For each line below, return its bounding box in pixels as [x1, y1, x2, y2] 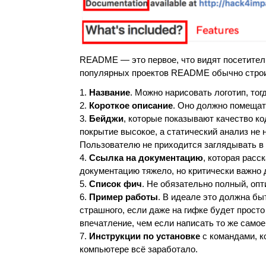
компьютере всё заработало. [80, 243, 198, 254]
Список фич [89, 178, 142, 189]
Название [89, 87, 131, 97]
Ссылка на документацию [89, 152, 204, 163]
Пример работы [89, 191, 159, 202]
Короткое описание [89, 100, 173, 110]
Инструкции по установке [89, 230, 201, 241]
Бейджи [89, 113, 124, 123]
